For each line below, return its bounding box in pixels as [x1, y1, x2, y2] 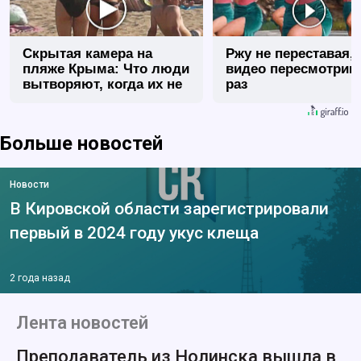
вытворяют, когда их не [23, 77, 182, 93]
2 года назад [10, 272, 70, 284]
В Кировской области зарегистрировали [10, 199, 329, 219]
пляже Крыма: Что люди [23, 61, 189, 77]
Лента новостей [16, 313, 148, 334]
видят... [23, 92, 73, 108]
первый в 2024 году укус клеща [10, 223, 259, 243]
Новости [10, 179, 49, 191]
